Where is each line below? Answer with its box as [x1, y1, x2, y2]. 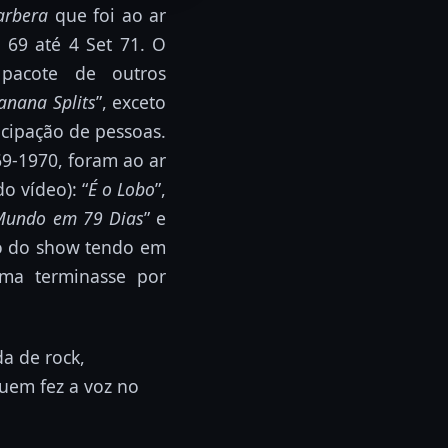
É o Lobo [88, 176, 155, 201]
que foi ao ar [48, 2, 167, 27]
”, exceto [95, 89, 167, 114]
